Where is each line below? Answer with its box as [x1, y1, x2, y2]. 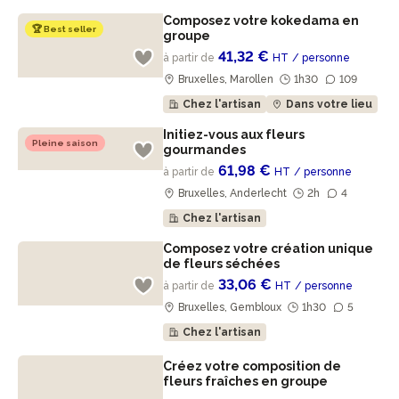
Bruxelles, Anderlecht [175, 187, 290, 199]
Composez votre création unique [163, 241, 374, 256]
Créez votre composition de [163, 359, 342, 373]
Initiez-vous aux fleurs [163, 127, 305, 142]
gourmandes [163, 142, 249, 157]
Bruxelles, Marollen [175, 73, 277, 85]
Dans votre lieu [286, 98, 373, 110]
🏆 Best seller [32, 24, 96, 34]
